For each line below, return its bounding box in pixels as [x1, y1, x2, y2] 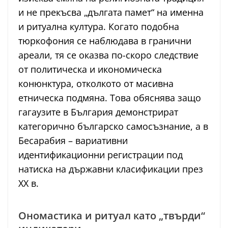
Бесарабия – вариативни [18, 134, 128, 147]
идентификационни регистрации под [18, 148, 183, 161]
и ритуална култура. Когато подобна [18, 20, 179, 33]
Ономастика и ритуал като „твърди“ [18, 208, 205, 222]
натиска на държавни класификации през [18, 162, 203, 175]
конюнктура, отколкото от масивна [18, 77, 174, 90]
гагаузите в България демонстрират [18, 105, 178, 118]
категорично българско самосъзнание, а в [18, 120, 208, 132]
